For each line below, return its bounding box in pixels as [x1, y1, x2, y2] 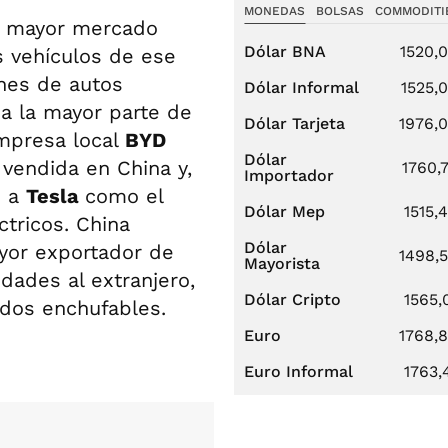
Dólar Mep [244, 202, 325, 221]
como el [85, 184, 163, 208]
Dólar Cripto [244, 290, 341, 309]
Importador [244, 166, 334, 185]
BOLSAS [315, 4, 364, 18]
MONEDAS [244, 4, 305, 18]
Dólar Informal [244, 78, 359, 97]
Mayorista [244, 254, 320, 273]
